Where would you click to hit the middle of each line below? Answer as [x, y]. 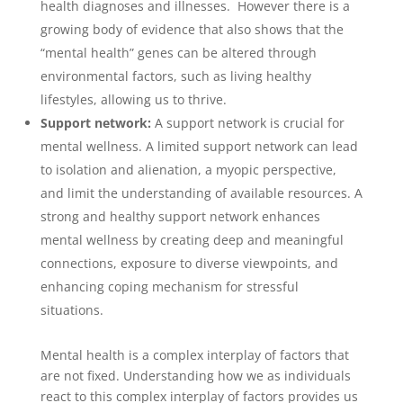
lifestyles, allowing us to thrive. [133, 99]
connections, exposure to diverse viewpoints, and [189, 263]
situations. [73, 310]
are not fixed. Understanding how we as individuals [195, 376]
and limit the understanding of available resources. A [201, 193]
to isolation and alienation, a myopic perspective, [188, 170]
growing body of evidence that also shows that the [192, 29]
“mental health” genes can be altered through [178, 53]
